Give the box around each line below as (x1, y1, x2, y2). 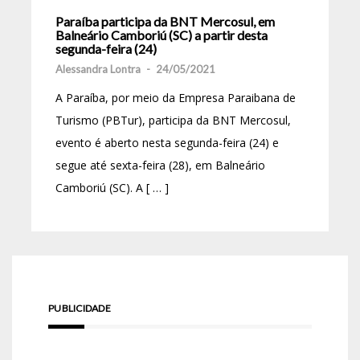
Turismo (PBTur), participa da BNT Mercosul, (55, 112, 291, 129)
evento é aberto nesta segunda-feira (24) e (55, 135, 279, 151)
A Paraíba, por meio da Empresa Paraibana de (55, 90, 296, 106)
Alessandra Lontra (55, 63, 141, 76)
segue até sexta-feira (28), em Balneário (55, 157, 265, 174)
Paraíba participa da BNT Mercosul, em (55, 14, 275, 30)
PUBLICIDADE (48, 302, 111, 315)
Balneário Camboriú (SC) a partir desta (55, 27, 268, 43)
